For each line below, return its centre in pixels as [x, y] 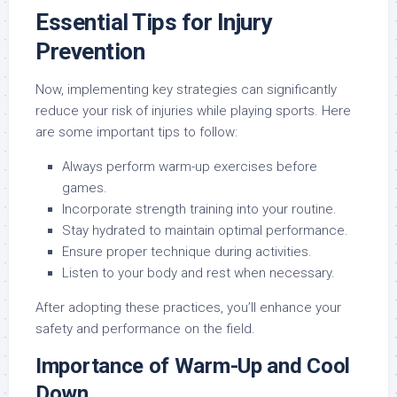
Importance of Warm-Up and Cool [193, 366]
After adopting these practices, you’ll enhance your [188, 307]
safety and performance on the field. [145, 328]
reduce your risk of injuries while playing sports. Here [193, 110]
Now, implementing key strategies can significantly [186, 89]
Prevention [90, 51]
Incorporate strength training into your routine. [199, 209]
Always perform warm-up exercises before [190, 166]
